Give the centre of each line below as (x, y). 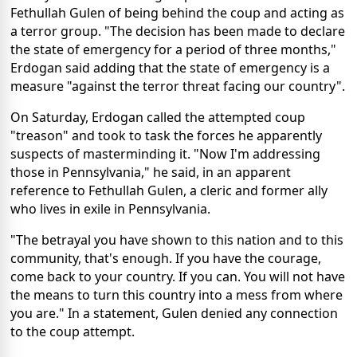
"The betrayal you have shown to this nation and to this (177, 240)
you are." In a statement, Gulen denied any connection (174, 314)
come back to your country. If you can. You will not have (178, 277)
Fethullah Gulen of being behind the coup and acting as (177, 13)
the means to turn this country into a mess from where (177, 295)
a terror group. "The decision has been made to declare (178, 31)
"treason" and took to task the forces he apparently (166, 136)
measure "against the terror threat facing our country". (178, 86)
